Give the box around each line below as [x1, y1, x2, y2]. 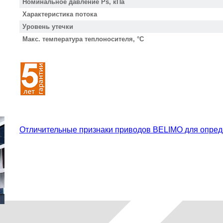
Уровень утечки [22, 23, 73, 30]
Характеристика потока [22, 10, 97, 18]
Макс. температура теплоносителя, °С [22, 35, 144, 43]
